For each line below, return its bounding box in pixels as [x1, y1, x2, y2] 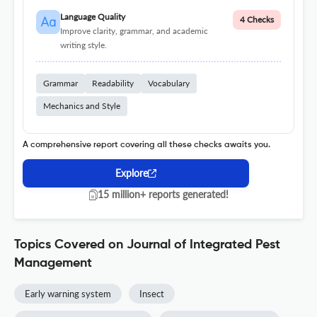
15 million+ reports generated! [97, 188, 229, 201]
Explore [115, 167, 148, 180]
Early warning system [25, 288, 111, 300]
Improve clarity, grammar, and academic [59, 25, 208, 37]
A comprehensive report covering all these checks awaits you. [23, 141, 270, 150]
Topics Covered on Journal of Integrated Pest [14, 238, 280, 252]
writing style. [59, 40, 107, 51]
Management [14, 257, 92, 270]
